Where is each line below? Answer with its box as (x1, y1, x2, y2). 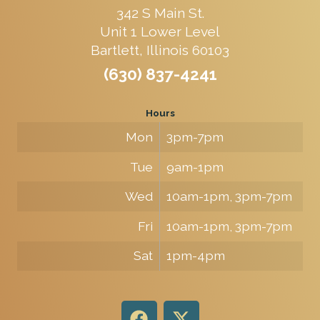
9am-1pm (166, 159, 224, 174)
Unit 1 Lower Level (100, 24, 220, 40)
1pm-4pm (166, 248, 225, 264)
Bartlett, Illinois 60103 (91, 42, 229, 59)
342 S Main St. (116, 5, 204, 21)
